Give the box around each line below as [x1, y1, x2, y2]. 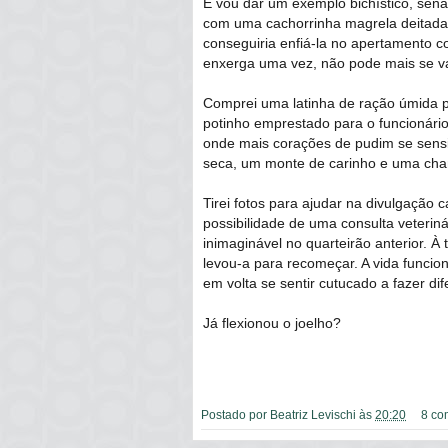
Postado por [201, 407, 270, 421]
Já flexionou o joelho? [203, 314, 341, 331]
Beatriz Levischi [270, 407, 356, 421]
